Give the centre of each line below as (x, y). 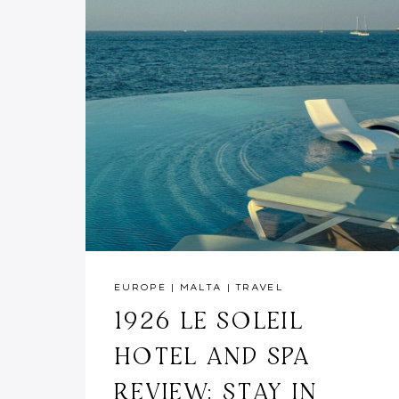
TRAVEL (259, 287)
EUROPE (140, 287)
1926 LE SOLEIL (209, 319)
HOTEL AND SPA (212, 355)
